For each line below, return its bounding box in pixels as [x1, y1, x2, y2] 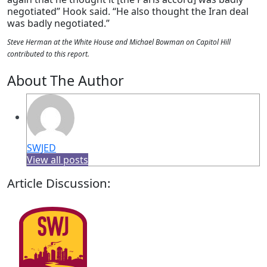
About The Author [7, 71, 124, 91]
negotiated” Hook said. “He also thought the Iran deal [7, 5, 249, 18]
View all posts [27, 153, 88, 167]
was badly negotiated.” [7, 17, 110, 30]
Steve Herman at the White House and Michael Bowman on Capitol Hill [7, 37, 231, 48]
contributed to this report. [7, 49, 89, 60]
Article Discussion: [7, 175, 110, 192]
